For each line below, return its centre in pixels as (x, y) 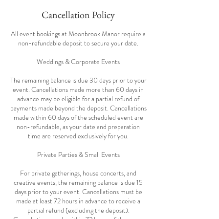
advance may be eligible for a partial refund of (78, 99)
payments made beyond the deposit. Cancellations (78, 108)
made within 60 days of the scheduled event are (78, 117)
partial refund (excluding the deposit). (78, 210)
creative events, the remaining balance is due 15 (78, 182)
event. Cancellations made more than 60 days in (78, 89)
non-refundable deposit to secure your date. (78, 43)
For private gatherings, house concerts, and (78, 173)
